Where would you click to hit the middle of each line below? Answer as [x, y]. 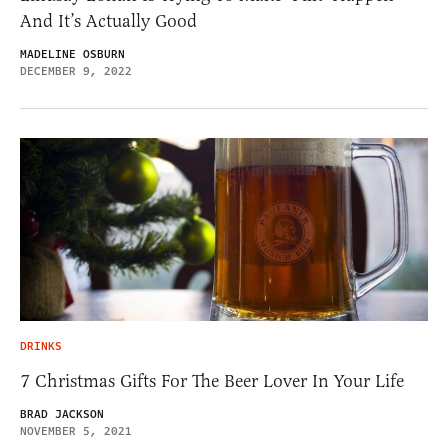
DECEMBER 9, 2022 [76, 72]
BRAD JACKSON [62, 414]
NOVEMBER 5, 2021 [76, 431]
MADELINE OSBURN [72, 55]
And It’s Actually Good [108, 21]
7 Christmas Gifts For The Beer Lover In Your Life [212, 381]
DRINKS [41, 346]
